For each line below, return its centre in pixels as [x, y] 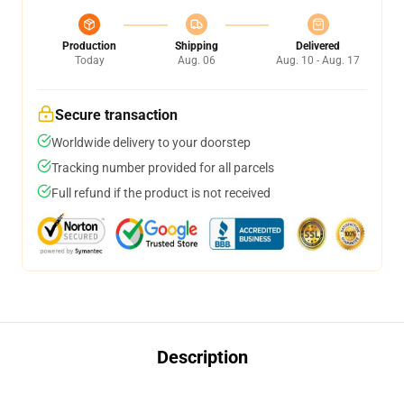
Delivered [318, 46]
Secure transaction [116, 115]
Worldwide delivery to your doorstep [151, 142]
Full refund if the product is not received [161, 193]
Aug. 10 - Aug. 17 [318, 60]
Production [89, 46]
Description [202, 357]
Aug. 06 [196, 60]
